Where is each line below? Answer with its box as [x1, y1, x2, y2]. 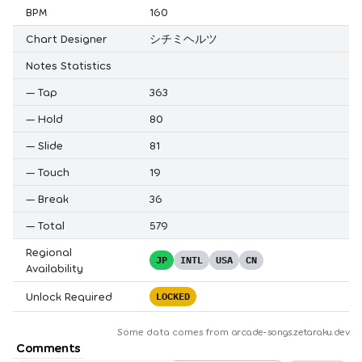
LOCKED [156, 289, 190, 302]
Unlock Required [26, 288, 112, 303]
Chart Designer [26, 31, 107, 45]
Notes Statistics [26, 57, 112, 72]
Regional [26, 244, 72, 259]
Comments [16, 339, 81, 355]
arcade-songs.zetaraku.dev [231, 325, 349, 337]
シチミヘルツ [149, 31, 217, 45]
